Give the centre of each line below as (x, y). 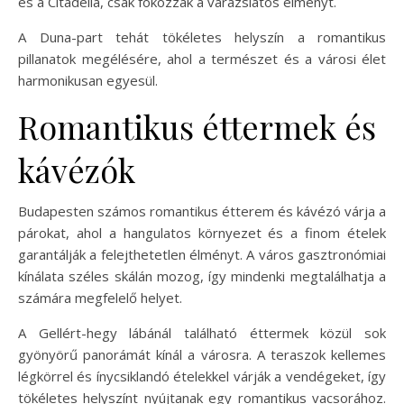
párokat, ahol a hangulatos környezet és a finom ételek (202, 232)
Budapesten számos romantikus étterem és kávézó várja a (202, 211)
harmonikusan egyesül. (88, 80)
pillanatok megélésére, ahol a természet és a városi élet (202, 58)
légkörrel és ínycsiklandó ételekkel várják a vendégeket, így (202, 376)
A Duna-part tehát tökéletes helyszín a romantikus (202, 37)
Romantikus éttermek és (197, 126)
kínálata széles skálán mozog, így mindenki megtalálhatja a (202, 275)
